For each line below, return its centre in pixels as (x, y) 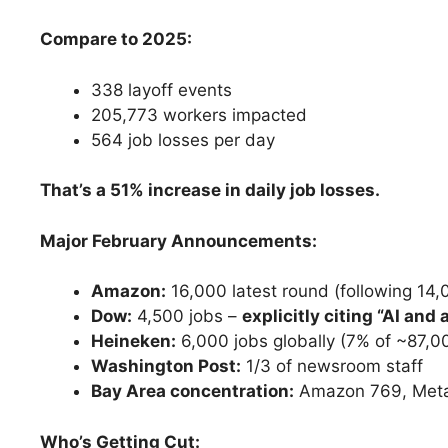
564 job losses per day (183, 139)
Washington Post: (166, 366)
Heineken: (133, 341)
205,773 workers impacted (199, 114)
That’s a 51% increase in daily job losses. (210, 190)
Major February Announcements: (178, 240)
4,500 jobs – (187, 316)
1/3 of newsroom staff (332, 366)
